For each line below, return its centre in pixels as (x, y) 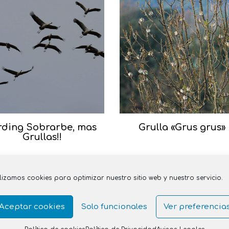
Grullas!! (42, 137)
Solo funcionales (114, 207)
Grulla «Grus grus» (182, 127)
